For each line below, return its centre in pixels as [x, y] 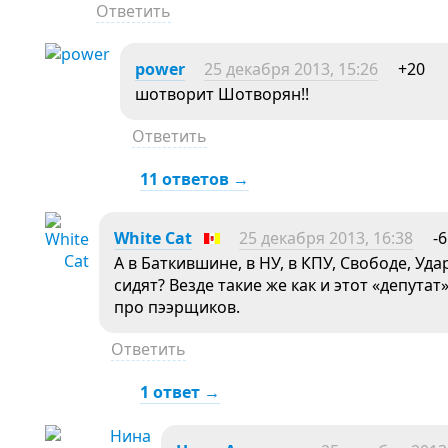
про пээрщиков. [177, 307]
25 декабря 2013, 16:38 [326, 238]
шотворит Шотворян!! [222, 94]
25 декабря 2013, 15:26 [291, 69]
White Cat [153, 238]
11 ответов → [194, 179]
